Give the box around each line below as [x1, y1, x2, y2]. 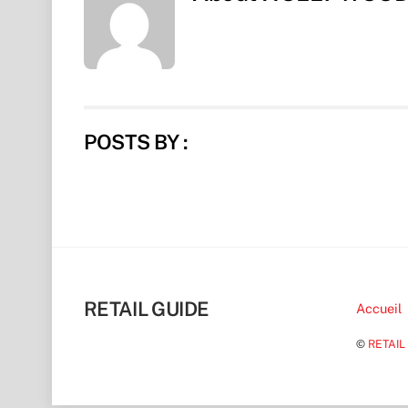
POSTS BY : [84, 130, 189, 155]
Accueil [356, 301, 403, 317]
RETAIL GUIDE [84, 297, 209, 321]
